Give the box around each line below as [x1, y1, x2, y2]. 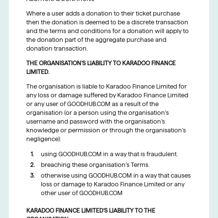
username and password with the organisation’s [26, 118, 165, 125]
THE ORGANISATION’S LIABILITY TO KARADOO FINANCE [26, 60, 176, 67]
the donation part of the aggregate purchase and [26, 36, 166, 43]
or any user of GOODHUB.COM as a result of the [26, 101, 159, 108]
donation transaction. [26, 45, 88, 52]
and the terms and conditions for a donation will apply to [26, 28, 189, 35]
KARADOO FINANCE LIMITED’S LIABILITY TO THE [26, 207, 155, 214]
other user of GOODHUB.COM [40, 190, 123, 197]
